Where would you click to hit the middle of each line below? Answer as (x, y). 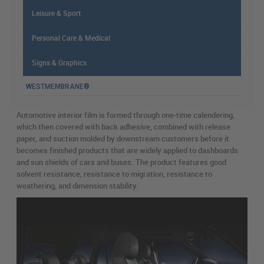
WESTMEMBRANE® (58, 87)
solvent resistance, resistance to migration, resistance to (114, 174)
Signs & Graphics (59, 62)
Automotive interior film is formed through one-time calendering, (126, 115)
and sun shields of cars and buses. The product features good (121, 162)
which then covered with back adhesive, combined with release (123, 127)
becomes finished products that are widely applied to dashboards (127, 150)
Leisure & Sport (56, 13)
